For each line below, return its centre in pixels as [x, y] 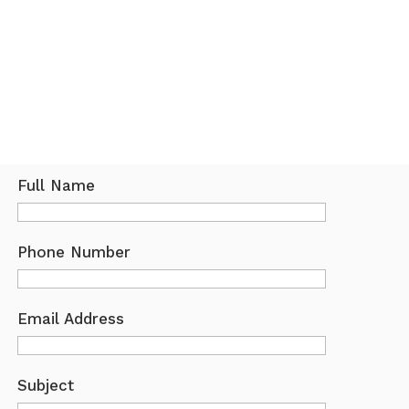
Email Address [71, 318]
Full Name [57, 185]
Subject [46, 385]
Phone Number [74, 252]
